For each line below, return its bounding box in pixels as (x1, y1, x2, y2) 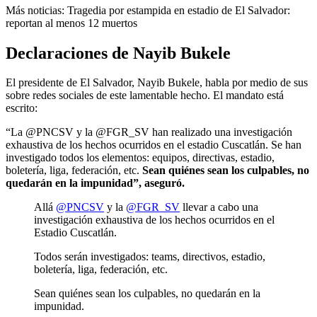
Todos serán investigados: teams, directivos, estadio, (34, 250, 265, 263)
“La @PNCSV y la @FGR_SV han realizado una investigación (6, 126, 292, 139)
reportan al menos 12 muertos (6, 16, 137, 29)
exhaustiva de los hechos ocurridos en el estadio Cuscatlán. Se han (6, 139, 301, 151)
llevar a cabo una (180, 201, 258, 214)
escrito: (6, 102, 38, 115)
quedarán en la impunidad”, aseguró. (6, 177, 185, 190)
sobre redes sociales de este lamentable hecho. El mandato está (6, 89, 284, 102)
